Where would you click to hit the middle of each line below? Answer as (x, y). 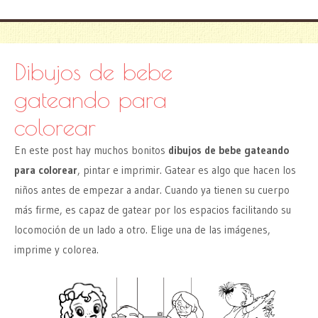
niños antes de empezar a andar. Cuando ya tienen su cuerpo (152, 190)
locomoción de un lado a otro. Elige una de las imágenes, (142, 230)
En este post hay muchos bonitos (91, 150)
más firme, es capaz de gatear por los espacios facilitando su (153, 210)
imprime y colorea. (56, 250)
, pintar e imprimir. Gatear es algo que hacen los (187, 170)
